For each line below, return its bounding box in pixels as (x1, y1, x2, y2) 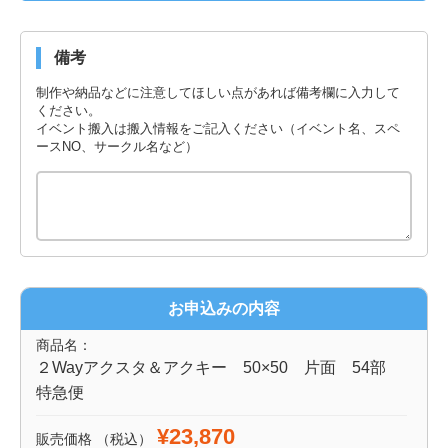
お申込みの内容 (168, 299, 280, 317)
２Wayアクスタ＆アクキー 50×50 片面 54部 (36, 358, 402, 376)
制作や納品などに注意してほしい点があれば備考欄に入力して (36, 84, 400, 100)
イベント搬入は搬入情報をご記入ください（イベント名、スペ (36, 120, 400, 136)
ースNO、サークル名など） (36, 138, 198, 154)
